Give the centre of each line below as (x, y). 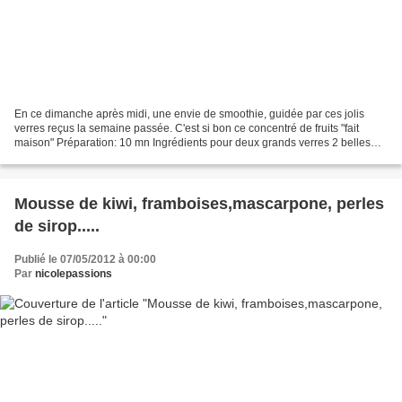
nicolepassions (74, 274)
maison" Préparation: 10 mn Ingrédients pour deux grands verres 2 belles (192, 143)
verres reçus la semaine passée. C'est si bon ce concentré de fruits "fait (187, 129)
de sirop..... (57, 227)
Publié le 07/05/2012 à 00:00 (85, 260)
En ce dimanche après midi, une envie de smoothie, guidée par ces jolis (189, 114)
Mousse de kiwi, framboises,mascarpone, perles (199, 204)
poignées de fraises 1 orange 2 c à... (103, 157)
